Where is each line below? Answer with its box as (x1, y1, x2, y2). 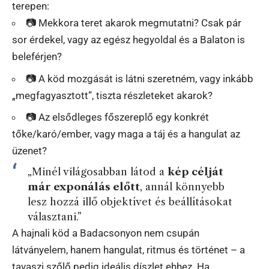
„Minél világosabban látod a (27, 165, 168, 178)
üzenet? (12, 145, 47, 157)
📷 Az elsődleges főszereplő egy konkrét (26, 111, 209, 123)
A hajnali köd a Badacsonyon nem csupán (12, 226, 199, 239)
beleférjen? (12, 50, 62, 62)
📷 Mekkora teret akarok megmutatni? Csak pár (26, 17, 241, 29)
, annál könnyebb (139, 180, 225, 193)
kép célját (167, 165, 223, 178)
